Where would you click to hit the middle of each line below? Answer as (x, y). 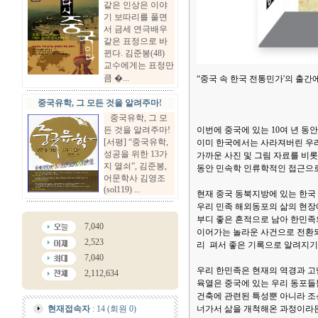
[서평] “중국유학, (136, 142)
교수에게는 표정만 (138, 65)
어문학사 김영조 (134, 178)
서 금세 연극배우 (135, 29)
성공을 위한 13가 (135, 154)
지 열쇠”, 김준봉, (135, 166)
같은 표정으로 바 (135, 41)
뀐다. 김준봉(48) (134, 53)
